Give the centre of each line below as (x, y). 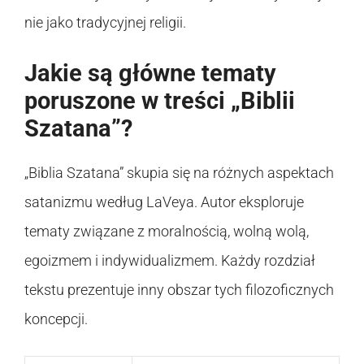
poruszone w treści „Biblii (160, 100)
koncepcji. (56, 318)
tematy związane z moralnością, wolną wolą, (167, 231)
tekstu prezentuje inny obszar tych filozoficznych (179, 289)
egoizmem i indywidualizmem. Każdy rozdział (170, 260)
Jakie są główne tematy (150, 73)
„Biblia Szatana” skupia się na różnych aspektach (179, 172)
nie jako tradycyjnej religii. (105, 22)
